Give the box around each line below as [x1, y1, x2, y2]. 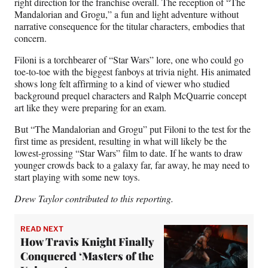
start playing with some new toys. [14, 170, 140, 183]
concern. [14, 31, 47, 44]
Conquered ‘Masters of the [20, 248, 154, 263]
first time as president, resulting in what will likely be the [14, 134, 227, 147]
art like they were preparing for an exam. [14, 100, 166, 114]
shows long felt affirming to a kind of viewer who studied [14, 77, 230, 90]
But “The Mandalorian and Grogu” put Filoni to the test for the [14, 122, 251, 135]
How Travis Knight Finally [20, 234, 154, 249]
